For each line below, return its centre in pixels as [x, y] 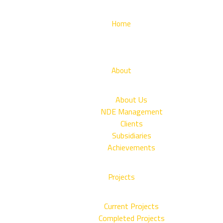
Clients [131, 123]
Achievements [131, 147]
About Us [131, 100]
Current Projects [131, 206]
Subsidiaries [131, 135]
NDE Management [131, 111]
